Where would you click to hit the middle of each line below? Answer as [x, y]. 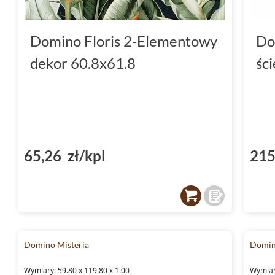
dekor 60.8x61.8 [83, 63]
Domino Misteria [56, 244]
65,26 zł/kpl [65, 155]
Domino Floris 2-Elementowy [124, 41]
